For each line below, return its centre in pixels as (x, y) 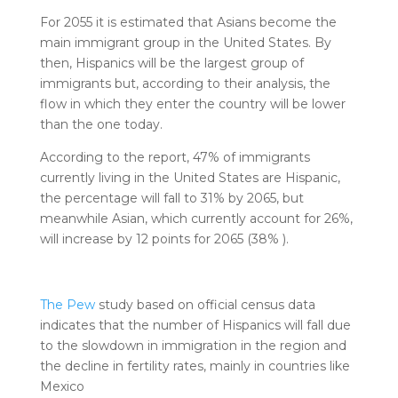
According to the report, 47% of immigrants (175, 157)
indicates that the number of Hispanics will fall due (195, 325)
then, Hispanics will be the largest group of (171, 63)
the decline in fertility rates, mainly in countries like (195, 366)
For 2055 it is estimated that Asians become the (188, 22)
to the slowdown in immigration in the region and (193, 346)
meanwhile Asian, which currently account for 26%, (196, 219)
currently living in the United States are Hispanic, (190, 178)
